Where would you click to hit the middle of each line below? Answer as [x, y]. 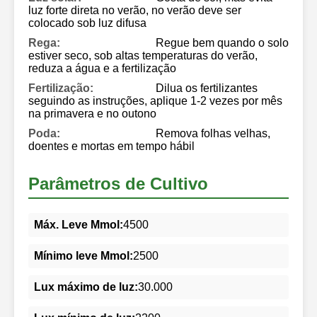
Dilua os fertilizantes [207, 88]
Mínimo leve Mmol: [83, 255]
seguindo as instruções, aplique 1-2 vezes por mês [155, 100]
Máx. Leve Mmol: [79, 224]
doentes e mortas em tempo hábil [111, 146]
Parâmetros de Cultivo [118, 183]
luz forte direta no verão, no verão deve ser [135, 10]
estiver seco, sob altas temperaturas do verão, [143, 55]
